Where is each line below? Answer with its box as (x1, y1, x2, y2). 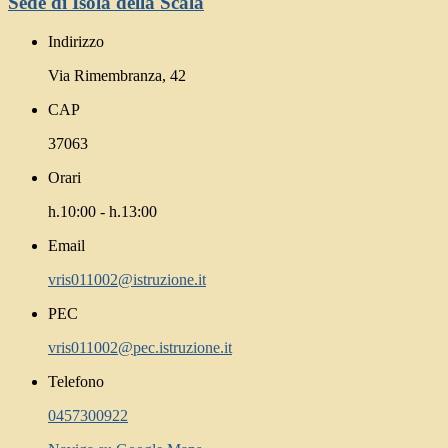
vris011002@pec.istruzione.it (48, 338, 232, 356)
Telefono (48, 372, 104, 390)
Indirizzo (48, 32, 104, 50)
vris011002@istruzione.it (48, 270, 206, 288)
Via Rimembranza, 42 (48, 66, 186, 84)
